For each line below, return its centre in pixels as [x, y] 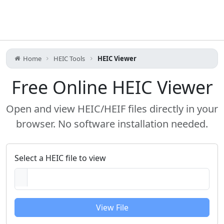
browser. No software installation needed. [112, 124]
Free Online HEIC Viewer [112, 87]
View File [112, 207]
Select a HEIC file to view [60, 158]
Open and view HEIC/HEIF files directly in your [112, 109]
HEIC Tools [69, 58]
